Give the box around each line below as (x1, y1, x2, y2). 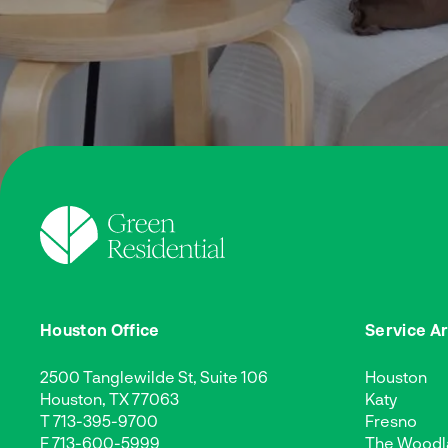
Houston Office (40, 319, 160, 339)
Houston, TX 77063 (40, 388, 179, 408)
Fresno (365, 410, 417, 430)
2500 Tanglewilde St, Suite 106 (40, 366, 268, 386)
